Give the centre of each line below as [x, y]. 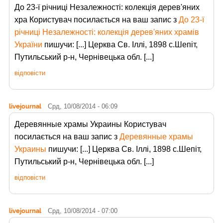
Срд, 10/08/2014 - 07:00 [83, 211]
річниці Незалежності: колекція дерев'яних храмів [107, 32]
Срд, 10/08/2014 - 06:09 [83, 106]
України [28, 44]
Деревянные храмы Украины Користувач [90, 124]
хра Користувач [44, 19]
